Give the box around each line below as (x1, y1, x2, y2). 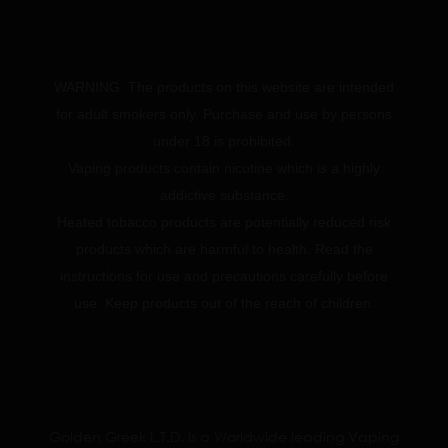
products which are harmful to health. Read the (75, 241, 373, 257)
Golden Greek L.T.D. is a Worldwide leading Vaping (49, 428, 399, 445)
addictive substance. (159, 187, 289, 203)
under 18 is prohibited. (153, 133, 295, 149)
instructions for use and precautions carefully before (60, 268, 388, 284)
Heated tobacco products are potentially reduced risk (57, 214, 391, 230)
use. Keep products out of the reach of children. (73, 295, 375, 311)
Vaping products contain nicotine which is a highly (68, 160, 380, 176)
